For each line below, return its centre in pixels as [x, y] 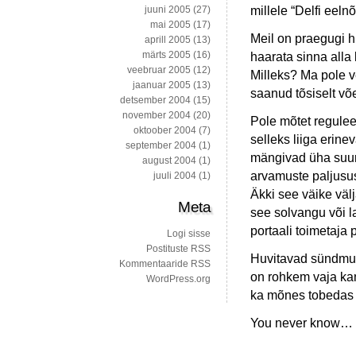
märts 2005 [166, 55]
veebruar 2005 [159, 70]
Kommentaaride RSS [165, 264]
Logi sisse [189, 234]
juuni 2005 [168, 10]
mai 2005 [170, 25]
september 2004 [161, 146]
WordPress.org [178, 279]
